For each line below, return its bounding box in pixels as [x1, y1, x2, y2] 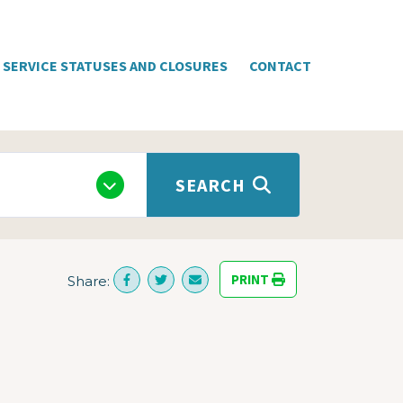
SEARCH [175, 173, 246, 196]
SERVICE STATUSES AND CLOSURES [3, 56, 228, 75]
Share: [67, 272, 110, 290]
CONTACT [249, 56, 311, 75]
